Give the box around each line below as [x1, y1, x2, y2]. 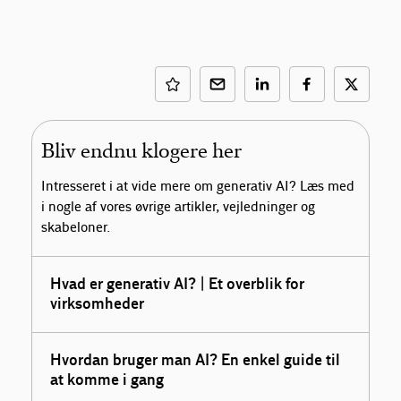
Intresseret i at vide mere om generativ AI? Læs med [41, 178, 355, 196]
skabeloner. [41, 219, 111, 237]
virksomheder [50, 294, 145, 314]
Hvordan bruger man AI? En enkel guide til [50, 351, 341, 371]
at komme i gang [50, 371, 165, 390]
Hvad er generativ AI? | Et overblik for [50, 275, 305, 294]
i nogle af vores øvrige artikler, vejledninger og [41, 199, 316, 217]
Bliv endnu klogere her [41, 139, 243, 164]
